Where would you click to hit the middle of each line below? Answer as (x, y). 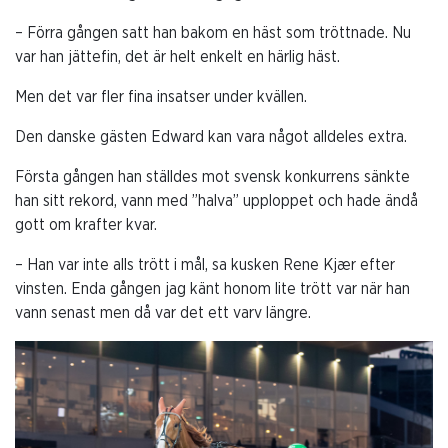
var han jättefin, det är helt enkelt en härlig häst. (177, 57)
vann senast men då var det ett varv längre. (163, 313)
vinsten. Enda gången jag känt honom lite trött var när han (212, 289)
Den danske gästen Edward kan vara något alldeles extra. (211, 137)
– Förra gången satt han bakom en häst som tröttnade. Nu (213, 33)
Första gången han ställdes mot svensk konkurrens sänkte (212, 177)
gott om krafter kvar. (86, 225)
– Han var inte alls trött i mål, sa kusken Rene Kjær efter (205, 265)
